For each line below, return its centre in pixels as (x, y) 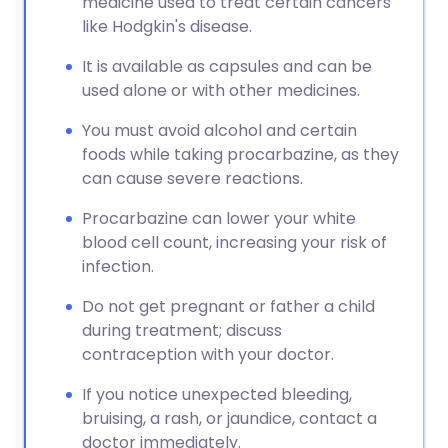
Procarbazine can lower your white (219, 218)
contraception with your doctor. (208, 354)
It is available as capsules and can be (227, 66)
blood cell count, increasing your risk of (234, 242)
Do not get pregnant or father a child (228, 306)
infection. (118, 266)
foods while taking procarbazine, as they (240, 154)
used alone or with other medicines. (221, 90)
